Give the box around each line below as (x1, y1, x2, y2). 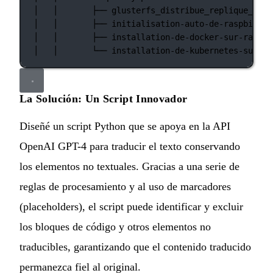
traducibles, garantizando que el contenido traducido (19, 240, 251, 253)
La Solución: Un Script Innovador (19, 92, 188, 105)
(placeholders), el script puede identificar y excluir (19, 200, 243, 213)
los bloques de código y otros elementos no (19, 220, 211, 233)
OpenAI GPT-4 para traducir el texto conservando (19, 140, 240, 152)
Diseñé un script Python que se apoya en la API (19, 119, 230, 132)
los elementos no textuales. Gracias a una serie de (19, 160, 239, 172)
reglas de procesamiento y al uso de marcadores (19, 180, 231, 193)
